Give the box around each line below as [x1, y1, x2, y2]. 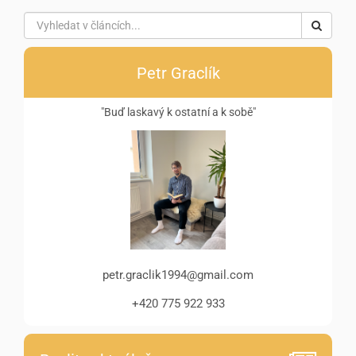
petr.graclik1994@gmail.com [103, 268, 253, 283]
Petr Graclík [136, 64, 220, 83]
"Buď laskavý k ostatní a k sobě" [100, 106, 256, 119]
